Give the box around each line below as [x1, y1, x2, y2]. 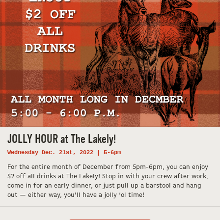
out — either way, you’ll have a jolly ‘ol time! [7, 192, 144, 198]
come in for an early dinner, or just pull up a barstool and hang [7, 182, 201, 189]
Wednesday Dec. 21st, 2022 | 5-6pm [7, 149, 121, 156]
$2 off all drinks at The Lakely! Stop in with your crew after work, [7, 173, 208, 180]
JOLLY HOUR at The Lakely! [7, 133, 116, 146]
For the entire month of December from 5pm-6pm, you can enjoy [7, 164, 208, 170]
